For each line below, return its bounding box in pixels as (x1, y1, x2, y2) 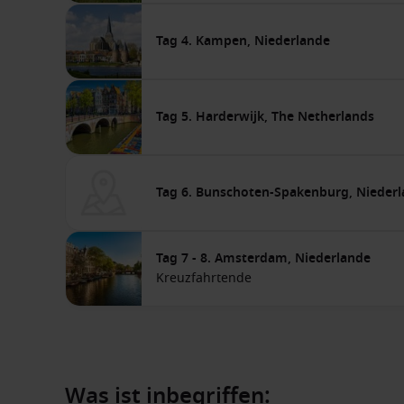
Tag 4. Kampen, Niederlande (156, 32, 330, 50)
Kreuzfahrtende (156, 269, 252, 288)
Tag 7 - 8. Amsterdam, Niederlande (156, 249, 371, 268)
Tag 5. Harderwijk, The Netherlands (156, 107, 374, 126)
